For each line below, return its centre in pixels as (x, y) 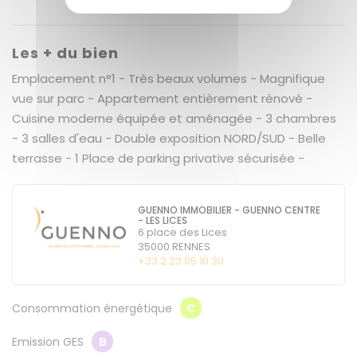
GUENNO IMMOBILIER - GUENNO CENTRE (229, 210)
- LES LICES (162, 220)
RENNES (190, 247)
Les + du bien (65, 53)
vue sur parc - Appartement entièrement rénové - (162, 98)
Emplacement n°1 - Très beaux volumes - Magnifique (169, 78)
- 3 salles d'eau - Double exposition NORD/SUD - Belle (169, 138)
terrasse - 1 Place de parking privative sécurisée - (158, 158)
